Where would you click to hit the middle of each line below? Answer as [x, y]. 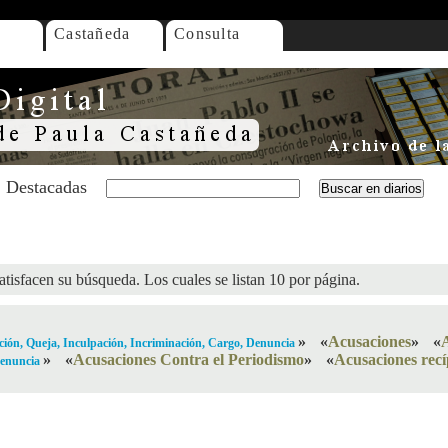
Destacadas [46, 187]
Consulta [207, 33]
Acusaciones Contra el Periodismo [188, 359]
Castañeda [92, 33]
